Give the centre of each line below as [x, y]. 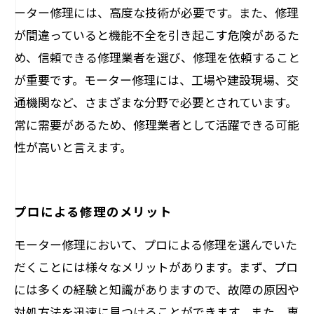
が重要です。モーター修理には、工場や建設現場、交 [156, 80]
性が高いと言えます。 [73, 147]
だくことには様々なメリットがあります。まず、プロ [156, 267]
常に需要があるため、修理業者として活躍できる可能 [157, 124]
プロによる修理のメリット [94, 211]
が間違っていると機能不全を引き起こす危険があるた [157, 35]
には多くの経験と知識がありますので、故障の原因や [157, 289]
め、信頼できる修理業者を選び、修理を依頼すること [157, 57]
